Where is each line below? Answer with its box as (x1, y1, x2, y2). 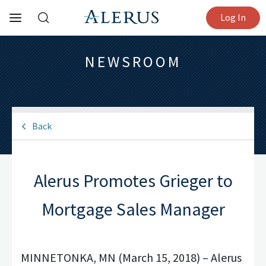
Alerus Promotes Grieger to (33, 169, 233, 192)
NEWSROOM (84, 52, 182, 71)
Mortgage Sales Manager (41, 198, 225, 220)
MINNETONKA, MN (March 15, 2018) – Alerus (21, 250, 242, 265)
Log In (220, 11, 246, 23)
